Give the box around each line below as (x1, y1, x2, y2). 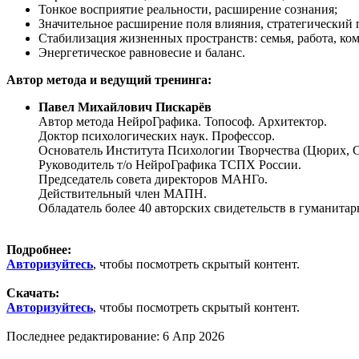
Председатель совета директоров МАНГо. (38, 171, 268, 186)
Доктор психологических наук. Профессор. (38, 128, 275, 143)
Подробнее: (6, 242, 71, 256)
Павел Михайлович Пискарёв (38, 99, 212, 114)
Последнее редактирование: (6, 329, 163, 343)
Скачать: (6, 285, 59, 300)
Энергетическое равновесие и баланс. (38, 45, 245, 59)
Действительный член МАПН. (38, 186, 207, 200)
